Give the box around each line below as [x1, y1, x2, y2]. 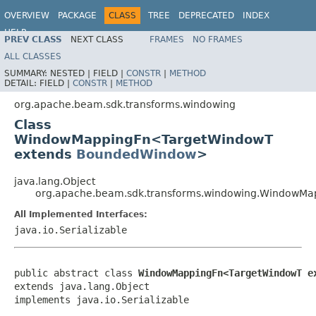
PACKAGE [58, 11, 97, 20]
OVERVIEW [4, 11, 49, 20]
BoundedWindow [76, 146, 197, 162]
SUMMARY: [4, 68, 50, 78]
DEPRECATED [178, 11, 234, 20]
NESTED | [50, 68, 93, 78]
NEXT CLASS [71, 34, 123, 44]
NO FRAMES [193, 34, 243, 44]
